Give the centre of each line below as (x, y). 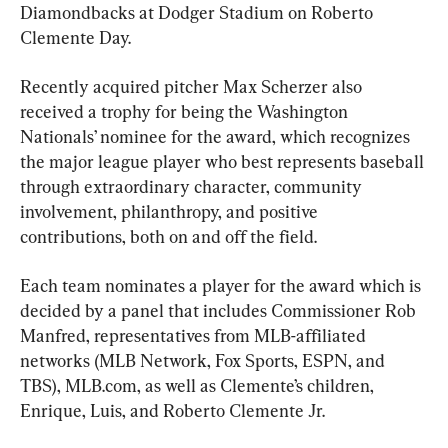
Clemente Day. (75, 38)
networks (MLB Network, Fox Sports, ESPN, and (204, 361)
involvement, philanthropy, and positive (171, 212)
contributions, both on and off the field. (168, 237)
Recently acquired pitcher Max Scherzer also (193, 87)
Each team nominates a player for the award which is (222, 286)
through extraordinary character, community (193, 187)
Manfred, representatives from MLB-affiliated (195, 336)
